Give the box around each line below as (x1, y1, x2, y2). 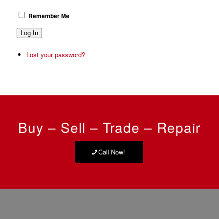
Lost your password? (26, 49, 85, 59)
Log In (20, 29, 38, 37)
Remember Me (28, 11, 69, 20)
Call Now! (98, 147, 126, 156)
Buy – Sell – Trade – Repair (18, 117, 201, 137)
